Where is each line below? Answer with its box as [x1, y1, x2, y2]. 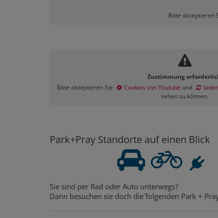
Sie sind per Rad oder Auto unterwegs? [50, 181, 178, 191]
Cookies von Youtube [124, 83, 181, 91]
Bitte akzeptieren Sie [57, 83, 114, 91]
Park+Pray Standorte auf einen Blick [50, 132, 210, 146]
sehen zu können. [161, 91, 208, 100]
